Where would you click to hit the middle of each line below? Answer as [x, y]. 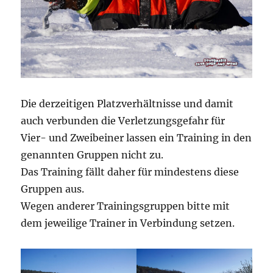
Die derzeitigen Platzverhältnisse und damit [127, 103]
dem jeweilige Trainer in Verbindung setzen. [128, 223]
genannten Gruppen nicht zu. [92, 154]
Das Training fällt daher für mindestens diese [130, 172]
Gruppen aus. [53, 189]
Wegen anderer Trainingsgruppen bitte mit [126, 206]
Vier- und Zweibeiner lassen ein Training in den [136, 137]
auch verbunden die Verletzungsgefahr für [123, 120]
